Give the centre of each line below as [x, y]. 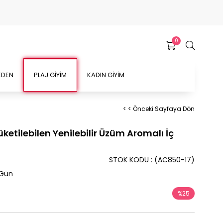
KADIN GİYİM [106, 75]
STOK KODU [129, 160]
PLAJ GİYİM [50, 75]
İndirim [183, 206]
